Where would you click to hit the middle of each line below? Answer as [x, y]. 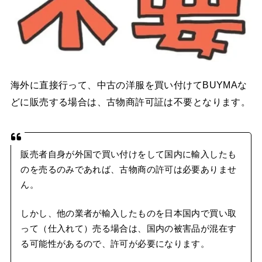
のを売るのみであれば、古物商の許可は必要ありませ [129, 169]
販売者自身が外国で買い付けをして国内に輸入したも [129, 154]
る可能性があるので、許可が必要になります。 [115, 244]
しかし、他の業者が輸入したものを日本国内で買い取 [129, 214]
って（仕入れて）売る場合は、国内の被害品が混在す [129, 229]
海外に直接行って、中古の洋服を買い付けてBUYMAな [129, 85]
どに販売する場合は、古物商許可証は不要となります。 [130, 101]
